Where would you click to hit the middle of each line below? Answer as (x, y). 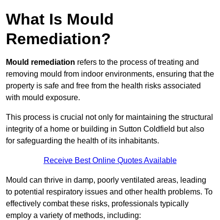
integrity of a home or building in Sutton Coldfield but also (105, 129)
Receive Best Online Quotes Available (110, 161)
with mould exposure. (43, 98)
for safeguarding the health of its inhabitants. (82, 141)
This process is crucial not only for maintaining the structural (110, 117)
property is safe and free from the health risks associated (103, 86)
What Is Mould (60, 19)
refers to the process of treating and (137, 62)
